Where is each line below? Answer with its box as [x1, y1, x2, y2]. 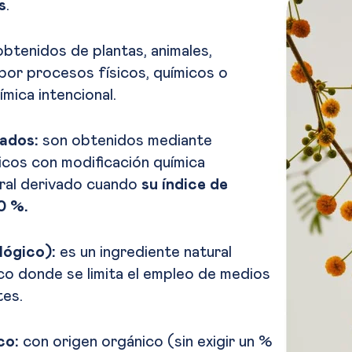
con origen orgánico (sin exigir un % [23, 334, 273, 350]
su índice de [141, 177, 228, 193]
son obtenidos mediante [38, 133, 212, 149]
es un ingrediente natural [60, 244, 232, 261]
